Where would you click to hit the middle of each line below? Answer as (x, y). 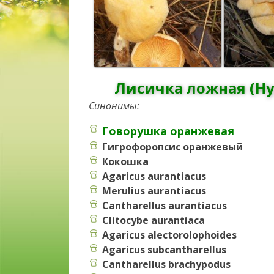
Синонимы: (114, 106)
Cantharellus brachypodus (166, 264)
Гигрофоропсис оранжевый (172, 146)
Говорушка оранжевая (168, 131)
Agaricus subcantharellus (164, 249)
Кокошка (125, 161)
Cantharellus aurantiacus (165, 205)
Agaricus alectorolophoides (169, 235)
